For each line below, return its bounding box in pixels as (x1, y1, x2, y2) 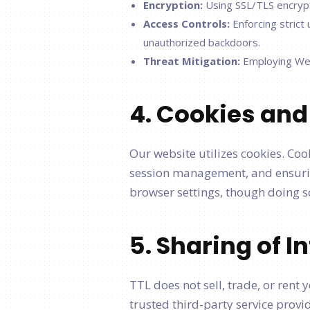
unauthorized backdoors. (143, 35, 260, 49)
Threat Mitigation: (143, 54, 240, 68)
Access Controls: (143, 17, 230, 30)
